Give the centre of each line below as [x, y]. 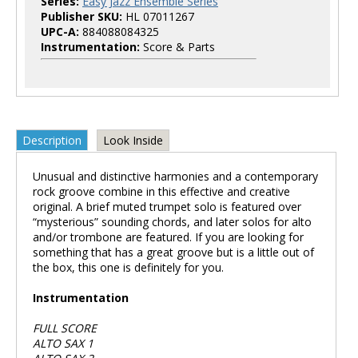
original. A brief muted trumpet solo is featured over [167, 207]
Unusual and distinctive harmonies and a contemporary [175, 176]
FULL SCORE [65, 328]
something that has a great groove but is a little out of [173, 252]
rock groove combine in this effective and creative [161, 191]
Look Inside [133, 140]
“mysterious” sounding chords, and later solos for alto [172, 222]
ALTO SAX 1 [63, 343]
